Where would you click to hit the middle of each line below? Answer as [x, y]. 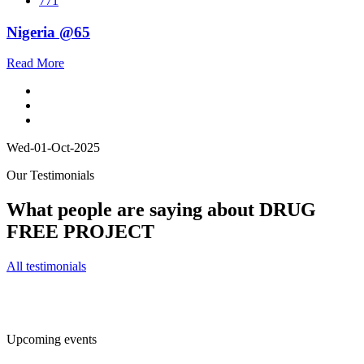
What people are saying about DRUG [161, 210]
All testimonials [46, 266]
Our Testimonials [50, 175]
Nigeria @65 [48, 32]
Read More [35, 63]
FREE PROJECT [80, 232]
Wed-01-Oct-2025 [53, 148]
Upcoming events [52, 340]
